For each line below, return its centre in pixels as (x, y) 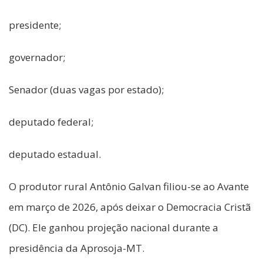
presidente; (35, 25)
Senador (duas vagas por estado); (86, 89)
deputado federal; (51, 122)
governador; (37, 57)
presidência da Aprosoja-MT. (77, 248)
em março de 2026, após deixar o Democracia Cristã (130, 207)
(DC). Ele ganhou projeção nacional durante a (114, 227)
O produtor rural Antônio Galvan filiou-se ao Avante (129, 186)
